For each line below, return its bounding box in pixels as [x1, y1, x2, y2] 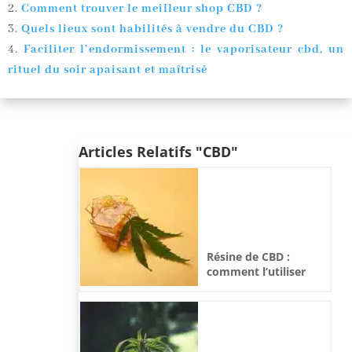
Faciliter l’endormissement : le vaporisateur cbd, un [24, 42, 344, 57]
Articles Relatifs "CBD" [79, 141, 238, 161]
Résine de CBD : [207, 249, 290, 265]
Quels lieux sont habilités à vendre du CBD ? [21, 21, 284, 36]
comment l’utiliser [207, 264, 306, 280]
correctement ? [207, 279, 289, 295]
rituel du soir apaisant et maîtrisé [8, 62, 207, 77]
